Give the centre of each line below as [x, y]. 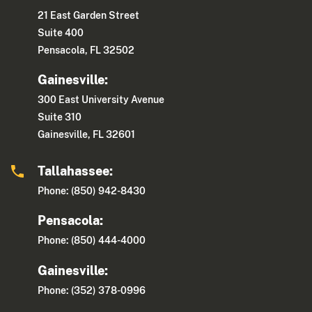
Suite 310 [60, 117]
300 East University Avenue [101, 100]
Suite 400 [61, 33]
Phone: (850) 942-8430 [92, 191]
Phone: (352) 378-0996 [92, 290]
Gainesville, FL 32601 [87, 135]
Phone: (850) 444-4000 [92, 241]
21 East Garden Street [89, 16]
